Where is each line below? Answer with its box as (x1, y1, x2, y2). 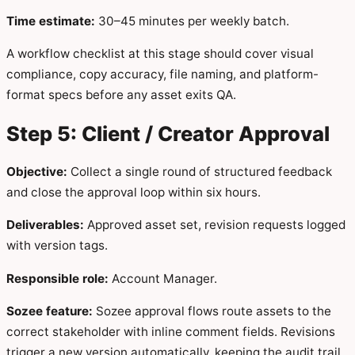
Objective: (6, 164, 67, 180)
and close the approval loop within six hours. (6, 185, 261, 200)
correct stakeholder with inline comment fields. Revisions (6, 323, 335, 339)
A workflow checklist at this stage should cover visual (6, 45, 314, 61)
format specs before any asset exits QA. (6, 86, 236, 102)
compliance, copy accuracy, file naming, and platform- (6, 66, 319, 82)
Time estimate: (6, 13, 95, 29)
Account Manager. (109, 270, 217, 286)
